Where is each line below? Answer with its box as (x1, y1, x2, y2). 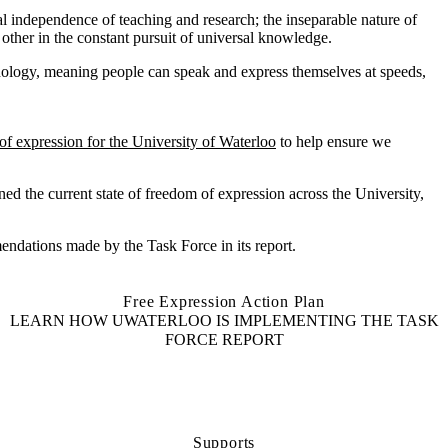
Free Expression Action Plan (123, 292, 325, 310)
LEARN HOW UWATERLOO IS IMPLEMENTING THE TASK (9, 311, 439, 329)
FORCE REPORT (164, 330, 284, 348)
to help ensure (280, 132, 372, 150)
